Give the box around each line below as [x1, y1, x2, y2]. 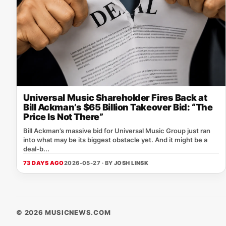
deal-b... [23, 145, 49, 153]
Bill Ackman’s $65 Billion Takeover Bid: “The [23, 102, 213, 112]
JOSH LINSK [114, 159, 149, 166]
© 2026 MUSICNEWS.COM [16, 208, 111, 216]
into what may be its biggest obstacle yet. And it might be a [23, 136, 207, 144]
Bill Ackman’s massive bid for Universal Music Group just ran [23, 127, 210, 135]
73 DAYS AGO [23, 159, 64, 166]
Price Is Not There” [23, 111, 103, 122]
